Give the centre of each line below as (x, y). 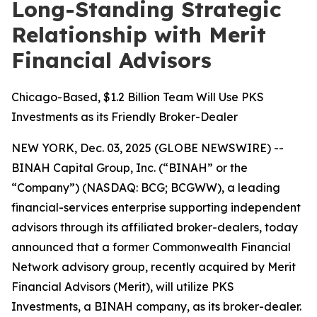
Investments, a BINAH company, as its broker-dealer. (158, 306)
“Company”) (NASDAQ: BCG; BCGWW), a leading (146, 188)
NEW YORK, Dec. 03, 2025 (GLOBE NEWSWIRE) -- (148, 148)
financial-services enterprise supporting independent (156, 207)
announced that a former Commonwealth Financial (151, 247)
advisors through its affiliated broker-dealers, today (155, 227)
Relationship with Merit (139, 35)
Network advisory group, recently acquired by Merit (154, 267)
